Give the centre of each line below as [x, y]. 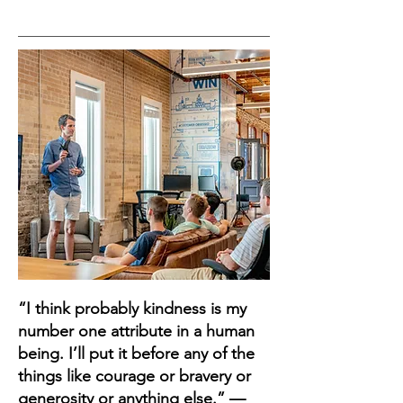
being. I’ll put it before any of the [136, 354]
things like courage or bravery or [134, 376]
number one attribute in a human [136, 331]
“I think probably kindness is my [132, 309]
